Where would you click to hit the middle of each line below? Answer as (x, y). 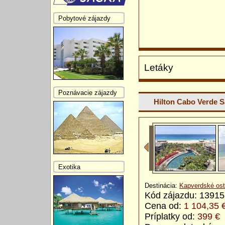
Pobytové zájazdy (84, 18)
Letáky (159, 68)
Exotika (69, 167)
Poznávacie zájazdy (88, 92)
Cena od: (164, 206)
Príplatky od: (171, 217)
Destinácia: (162, 186)
